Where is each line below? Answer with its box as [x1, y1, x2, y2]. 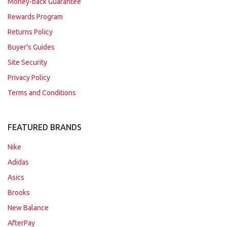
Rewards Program [8, 13, 63, 21]
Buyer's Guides [8, 43, 55, 52]
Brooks [8, 188, 30, 197]
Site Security [8, 58, 47, 67]
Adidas [8, 158, 29, 167]
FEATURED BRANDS [8, 123, 82, 132]
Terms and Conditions [8, 89, 76, 97]
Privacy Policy [8, 73, 50, 82]
